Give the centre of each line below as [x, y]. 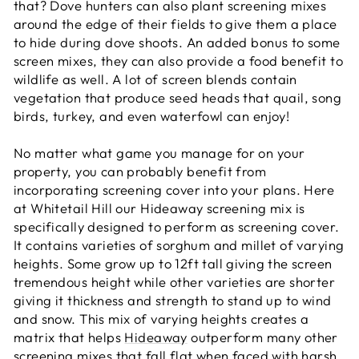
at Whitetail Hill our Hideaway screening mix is [159, 208]
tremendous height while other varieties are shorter [175, 282]
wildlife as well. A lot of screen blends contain [155, 79]
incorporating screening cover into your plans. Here [174, 190]
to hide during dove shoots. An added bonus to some [177, 42]
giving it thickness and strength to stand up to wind [173, 300]
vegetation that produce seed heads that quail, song [178, 97]
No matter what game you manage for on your [159, 153]
